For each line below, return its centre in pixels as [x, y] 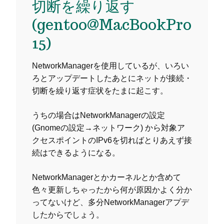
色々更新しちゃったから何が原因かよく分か [112, 189]
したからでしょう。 [68, 214]
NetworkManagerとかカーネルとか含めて [106, 177]
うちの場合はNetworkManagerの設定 [98, 115]
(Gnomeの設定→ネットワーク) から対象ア [108, 127]
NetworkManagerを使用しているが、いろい [110, 65]
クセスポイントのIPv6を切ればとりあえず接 [112, 140]
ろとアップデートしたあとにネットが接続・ [112, 78]
